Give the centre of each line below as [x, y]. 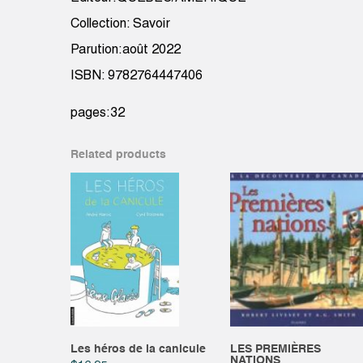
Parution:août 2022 [126, 51]
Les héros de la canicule [138, 350]
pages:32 [98, 114]
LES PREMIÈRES [275, 350]
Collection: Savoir [120, 25]
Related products [118, 155]
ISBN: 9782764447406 [137, 77]
